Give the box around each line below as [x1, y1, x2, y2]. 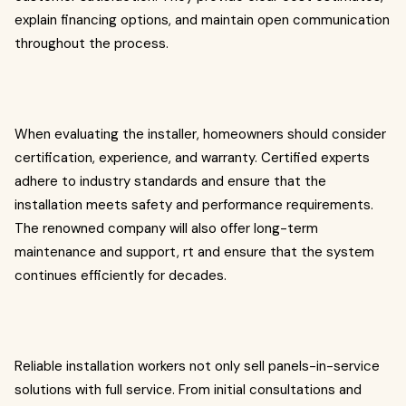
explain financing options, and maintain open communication [14, 11, 390, 29]
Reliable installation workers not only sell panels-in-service [14, 357, 380, 375]
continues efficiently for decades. [14, 266, 227, 285]
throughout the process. [14, 34, 169, 53]
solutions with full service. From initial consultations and [14, 381, 362, 399]
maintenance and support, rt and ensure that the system [14, 243, 374, 261]
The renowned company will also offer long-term [14, 219, 318, 237]
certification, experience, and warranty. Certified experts [14, 149, 370, 167]
